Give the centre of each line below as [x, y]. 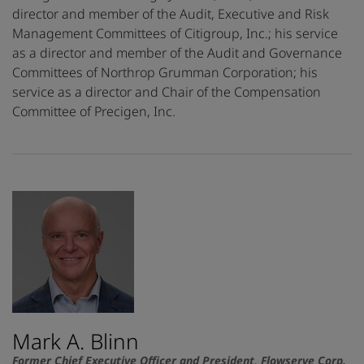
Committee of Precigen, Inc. [94, 112]
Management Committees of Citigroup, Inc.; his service [175, 34]
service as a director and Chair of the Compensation [167, 92]
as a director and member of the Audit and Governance [177, 53]
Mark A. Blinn [76, 342]
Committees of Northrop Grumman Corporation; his [165, 73]
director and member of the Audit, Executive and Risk [171, 14]
